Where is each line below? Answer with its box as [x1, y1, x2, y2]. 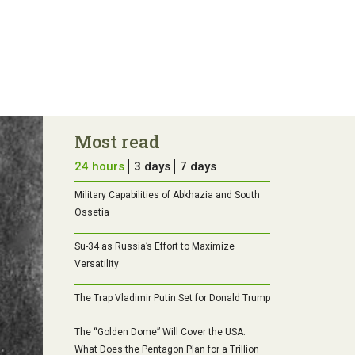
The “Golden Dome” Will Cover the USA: [74, 326, 246, 338]
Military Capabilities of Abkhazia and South [74, 189, 260, 201]
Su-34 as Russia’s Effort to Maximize [74, 241, 235, 253]
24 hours [74, 159, 124, 174]
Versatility [74, 258, 119, 270]
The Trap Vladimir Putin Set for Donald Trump [74, 292, 270, 304]
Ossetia [74, 207, 109, 219]
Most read [74, 130, 160, 154]
